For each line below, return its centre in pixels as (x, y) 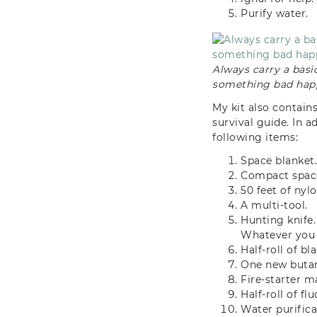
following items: (255, 137)
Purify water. (275, 13)
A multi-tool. (274, 205)
